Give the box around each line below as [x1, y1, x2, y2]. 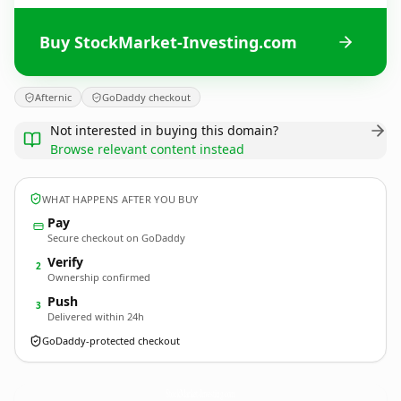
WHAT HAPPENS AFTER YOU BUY [42, 192, 199, 206]
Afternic [35, 90, 72, 104]
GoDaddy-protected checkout [42, 334, 180, 347]
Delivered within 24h [47, 310, 144, 323]
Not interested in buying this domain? [50, 122, 278, 139]
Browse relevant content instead [50, 141, 244, 158]
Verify [47, 253, 83, 270]
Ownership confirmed [47, 270, 150, 284]
